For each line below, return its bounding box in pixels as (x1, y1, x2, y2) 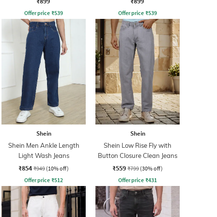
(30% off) (140, 164, 163, 172)
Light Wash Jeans (18, 151, 69, 159)
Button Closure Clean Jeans (98, 151, 177, 159)
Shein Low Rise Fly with (104, 141, 171, 149)
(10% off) (46, 164, 69, 172)
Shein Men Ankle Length (8, 141, 79, 149)
